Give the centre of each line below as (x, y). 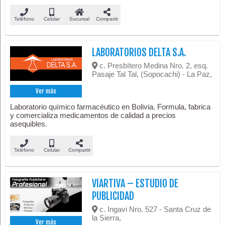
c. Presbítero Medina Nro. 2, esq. (153, 66)
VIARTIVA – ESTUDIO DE (135, 183)
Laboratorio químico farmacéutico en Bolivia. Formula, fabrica (110, 106)
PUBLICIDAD (113, 196)
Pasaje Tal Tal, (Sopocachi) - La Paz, (152, 74)
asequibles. (29, 124)
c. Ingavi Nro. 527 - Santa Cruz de (154, 209)
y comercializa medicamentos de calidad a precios (93, 115)
